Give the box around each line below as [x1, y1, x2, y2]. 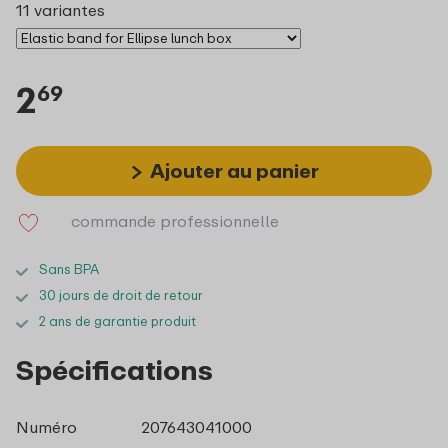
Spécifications [16, 352, 213, 386]
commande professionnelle [71, 210, 279, 231]
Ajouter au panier [149, 158, 319, 182]
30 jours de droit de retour [39, 286, 203, 303]
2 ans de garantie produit [39, 312, 196, 329]
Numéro [16, 416, 77, 437]
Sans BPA [39, 260, 99, 277]
